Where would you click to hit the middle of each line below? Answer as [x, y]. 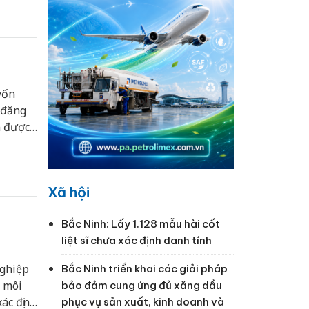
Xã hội [68, 192]
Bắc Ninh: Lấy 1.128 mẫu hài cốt [140, 224]
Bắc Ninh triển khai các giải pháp [144, 269]
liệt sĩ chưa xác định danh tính [136, 241]
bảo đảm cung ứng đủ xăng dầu [141, 286]
